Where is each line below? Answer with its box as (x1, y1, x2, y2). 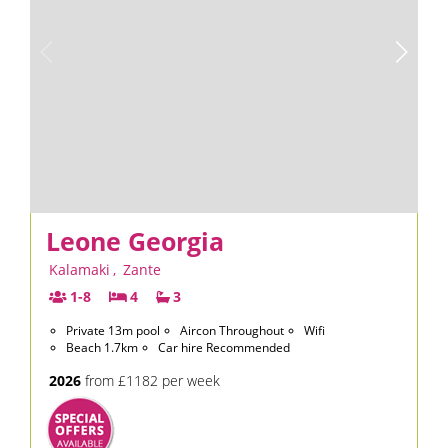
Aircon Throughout (180, 322, 284, 339)
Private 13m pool (66, 322, 160, 339)
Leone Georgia (46, 224, 224, 258)
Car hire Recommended (158, 339, 290, 356)
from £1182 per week (81, 371, 220, 390)
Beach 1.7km (66, 339, 138, 356)
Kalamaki (49, 260, 110, 279)
